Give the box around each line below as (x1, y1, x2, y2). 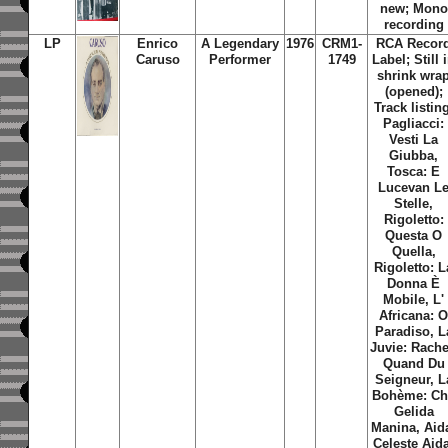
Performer (209, 52, 272, 67)
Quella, (391, 244, 436, 259)
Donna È (387, 276, 441, 291)
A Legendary (201, 36, 280, 51)
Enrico (137, 36, 179, 51)
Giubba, (389, 148, 439, 163)
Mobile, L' (383, 292, 445, 307)
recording (383, 17, 444, 32)
